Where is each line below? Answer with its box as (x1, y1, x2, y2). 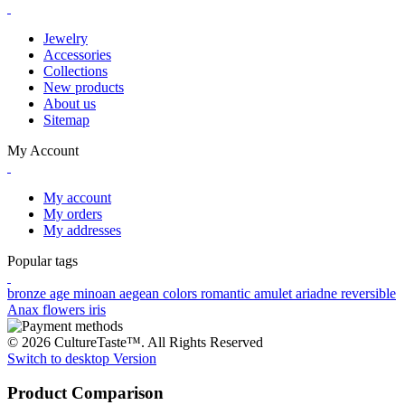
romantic (201, 285, 254, 301)
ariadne (296, 285, 341, 301)
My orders (43, 205, 102, 221)
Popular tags (7, 252, 78, 268)
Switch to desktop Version (7, 350, 156, 366)
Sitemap (43, 111, 89, 127)
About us (43, 95, 96, 111)
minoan (73, 285, 119, 301)
